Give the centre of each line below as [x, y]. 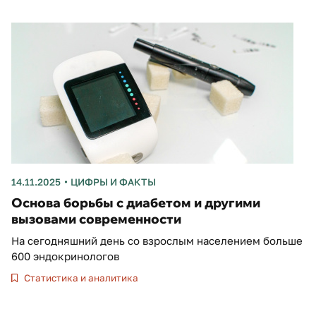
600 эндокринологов [65, 256]
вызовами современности [96, 219]
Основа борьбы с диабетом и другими [136, 202]
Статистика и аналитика [80, 278]
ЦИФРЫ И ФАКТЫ [113, 182]
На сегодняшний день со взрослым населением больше [157, 240]
